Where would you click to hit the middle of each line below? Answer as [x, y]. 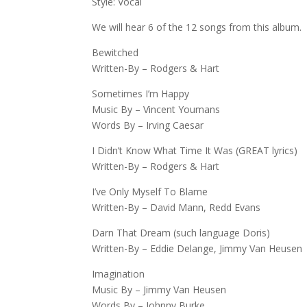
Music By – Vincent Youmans [156, 109]
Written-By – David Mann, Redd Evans [176, 207]
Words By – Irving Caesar [148, 125]
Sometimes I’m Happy [141, 93]
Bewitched [115, 52]
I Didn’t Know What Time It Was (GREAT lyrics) [195, 150]
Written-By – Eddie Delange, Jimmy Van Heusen [197, 248]
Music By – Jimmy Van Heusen [159, 289]
